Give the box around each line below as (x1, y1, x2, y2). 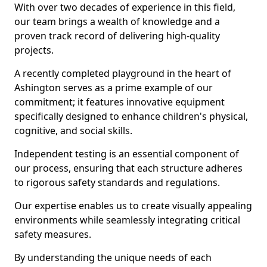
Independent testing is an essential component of (14, 147, 239, 160)
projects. (14, 44, 54, 57)
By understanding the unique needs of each (14, 251, 212, 264)
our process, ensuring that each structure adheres (14, 162, 243, 175)
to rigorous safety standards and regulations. (14, 176, 220, 189)
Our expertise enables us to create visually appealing (14, 199, 252, 212)
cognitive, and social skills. (14, 124, 132, 137)
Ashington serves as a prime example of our (14, 81, 213, 94)
